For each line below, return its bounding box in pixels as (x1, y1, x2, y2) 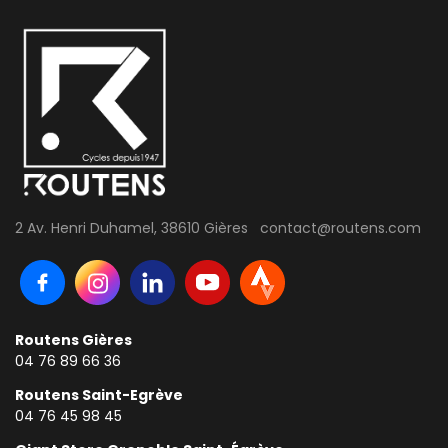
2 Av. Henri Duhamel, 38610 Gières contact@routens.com (15, 218, 421, 239)
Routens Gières (15, 330, 132, 351)
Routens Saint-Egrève (15, 384, 183, 405)
